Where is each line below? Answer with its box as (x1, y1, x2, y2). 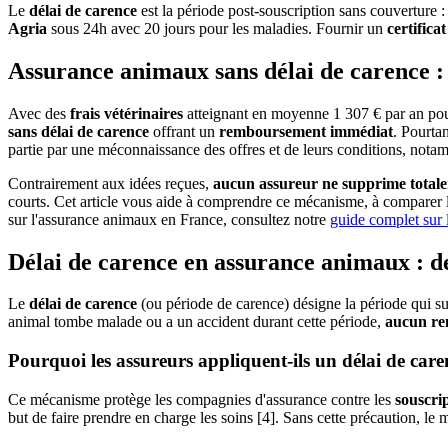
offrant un (149, 122, 219, 140)
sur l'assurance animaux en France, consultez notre (8, 210, 330, 228)
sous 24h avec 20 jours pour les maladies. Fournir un (47, 19, 387, 37)
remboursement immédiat (219, 122, 393, 140)
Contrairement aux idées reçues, (8, 174, 213, 192)
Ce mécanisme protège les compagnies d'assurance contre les (8, 390, 395, 408)
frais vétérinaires (70, 104, 183, 122)
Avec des (8, 104, 70, 122)
